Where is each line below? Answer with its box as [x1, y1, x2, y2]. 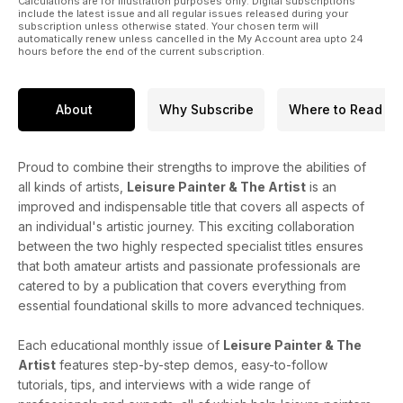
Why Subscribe [158, 102, 254, 118]
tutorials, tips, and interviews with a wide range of [18, 376, 310, 392]
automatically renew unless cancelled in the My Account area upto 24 [18, 31, 363, 45]
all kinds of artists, [18, 178, 127, 194]
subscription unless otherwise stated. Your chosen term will [18, 19, 318, 32]
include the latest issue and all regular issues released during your [18, 6, 348, 20]
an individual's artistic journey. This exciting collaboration [18, 218, 354, 234]
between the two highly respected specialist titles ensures [18, 237, 363, 254]
